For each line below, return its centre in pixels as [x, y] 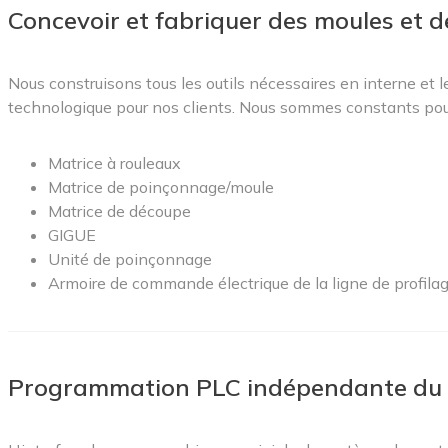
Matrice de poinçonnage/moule [161, 186]
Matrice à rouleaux [114, 162]
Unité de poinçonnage [130, 258]
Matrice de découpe [119, 210]
